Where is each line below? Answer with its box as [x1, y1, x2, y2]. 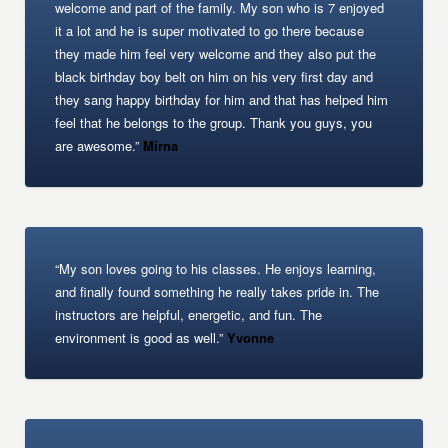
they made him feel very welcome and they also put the [55, 44, 377, 63]
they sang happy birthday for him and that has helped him [55, 90, 389, 109]
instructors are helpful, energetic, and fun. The [55, 305, 323, 324]
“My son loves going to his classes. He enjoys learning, [55, 259, 377, 278]
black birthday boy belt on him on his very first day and [55, 67, 374, 86]
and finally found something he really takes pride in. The [55, 282, 380, 301]
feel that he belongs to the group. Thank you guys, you [55, 113, 373, 132]
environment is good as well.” [55, 328, 224, 347]
